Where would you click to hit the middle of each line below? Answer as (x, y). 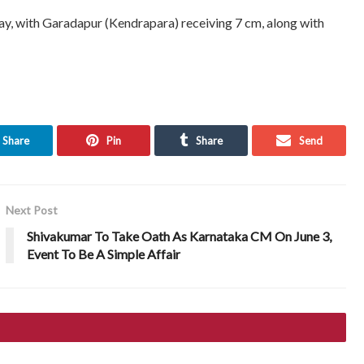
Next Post (32, 210)
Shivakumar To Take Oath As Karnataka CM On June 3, (180, 236)
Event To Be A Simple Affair (104, 253)
